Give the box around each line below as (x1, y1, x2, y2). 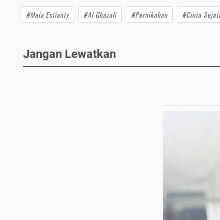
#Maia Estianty (26, 9, 69, 20)
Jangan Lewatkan (23, 47, 116, 61)
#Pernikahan (131, 9, 167, 20)
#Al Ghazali (83, 9, 116, 20)
